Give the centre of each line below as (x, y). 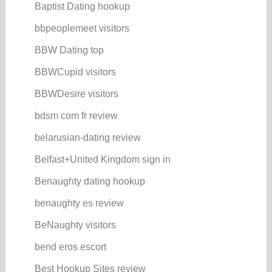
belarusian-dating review (87, 137)
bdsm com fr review (76, 115)
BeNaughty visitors (75, 225)
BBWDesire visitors (76, 93)
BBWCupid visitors (75, 72)
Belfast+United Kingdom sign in (102, 159)
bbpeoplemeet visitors (82, 28)
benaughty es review (79, 203)
